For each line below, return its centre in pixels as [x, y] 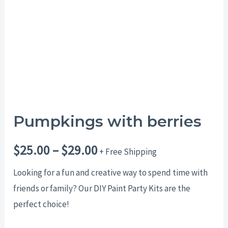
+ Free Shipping [128, 152]
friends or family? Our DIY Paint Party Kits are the [102, 189]
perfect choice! [41, 204]
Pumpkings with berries [108, 122]
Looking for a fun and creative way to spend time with [111, 173]
